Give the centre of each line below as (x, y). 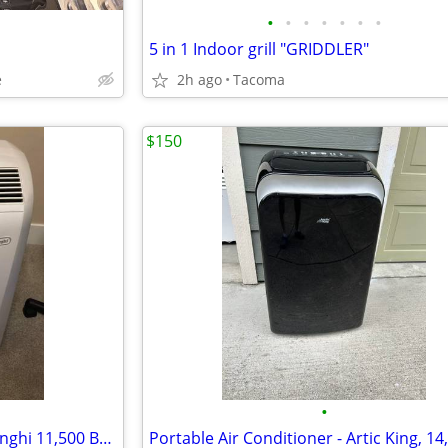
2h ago (199, 79)
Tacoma (259, 79)
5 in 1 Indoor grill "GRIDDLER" (259, 49)
